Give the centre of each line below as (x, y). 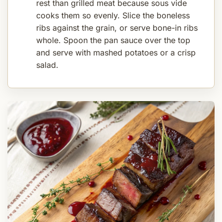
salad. (47, 65)
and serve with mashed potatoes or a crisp (116, 52)
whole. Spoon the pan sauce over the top (113, 40)
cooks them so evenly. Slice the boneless (113, 15)
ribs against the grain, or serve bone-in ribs (117, 28)
